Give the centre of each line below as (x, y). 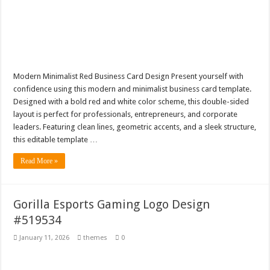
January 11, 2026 (45, 237)
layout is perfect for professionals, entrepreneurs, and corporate (126, 114)
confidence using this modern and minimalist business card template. (133, 89)
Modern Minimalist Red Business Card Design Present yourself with (129, 76)
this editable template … (56, 139)
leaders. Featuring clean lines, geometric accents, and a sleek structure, (135, 127)
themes (96, 237)
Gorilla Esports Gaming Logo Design (112, 204)
